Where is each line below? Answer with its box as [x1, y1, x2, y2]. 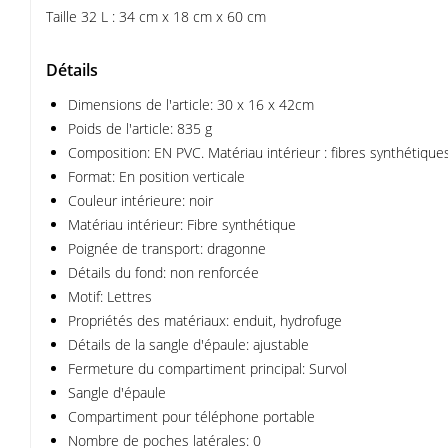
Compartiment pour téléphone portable [68, 407, 315, 426]
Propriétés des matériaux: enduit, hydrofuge [68, 311, 342, 330]
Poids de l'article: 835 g [68, 119, 212, 138]
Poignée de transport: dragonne [68, 239, 266, 258]
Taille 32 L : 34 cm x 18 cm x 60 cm [46, 7, 266, 26]
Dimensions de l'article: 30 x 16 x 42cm [68, 95, 314, 114]
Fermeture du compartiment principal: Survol [68, 359, 347, 378]
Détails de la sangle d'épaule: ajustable [68, 335, 309, 354]
